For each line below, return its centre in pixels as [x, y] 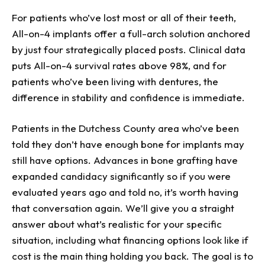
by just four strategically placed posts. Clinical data [129, 50]
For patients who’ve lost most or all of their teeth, [124, 18]
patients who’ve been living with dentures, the [115, 82]
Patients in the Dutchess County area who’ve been [125, 128]
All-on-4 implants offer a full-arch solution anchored [131, 34]
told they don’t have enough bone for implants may [128, 144]
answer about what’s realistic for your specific [117, 224]
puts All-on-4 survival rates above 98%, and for [119, 66]
